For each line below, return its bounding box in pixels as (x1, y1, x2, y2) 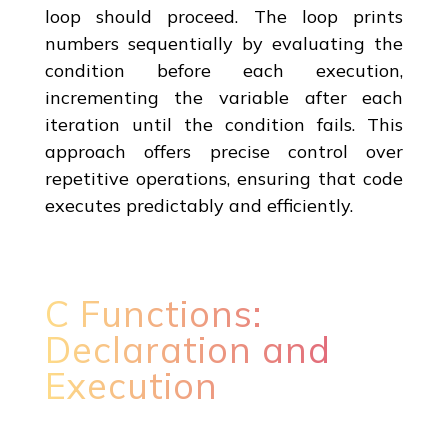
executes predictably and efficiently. (44, 193, 353, 217)
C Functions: (44, 290, 262, 336)
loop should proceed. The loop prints (44, 4, 404, 28)
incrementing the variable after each (44, 85, 404, 109)
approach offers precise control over (44, 139, 404, 163)
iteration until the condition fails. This (44, 112, 404, 136)
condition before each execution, (44, 58, 404, 82)
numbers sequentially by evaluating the (44, 31, 404, 55)
